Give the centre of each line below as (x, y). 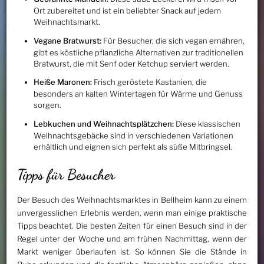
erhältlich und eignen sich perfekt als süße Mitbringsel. (133, 146)
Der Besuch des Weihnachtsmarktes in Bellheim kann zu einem (132, 200)
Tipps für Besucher (66, 175)
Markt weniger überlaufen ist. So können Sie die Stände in (132, 252)
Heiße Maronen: (62, 82)
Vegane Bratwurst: (67, 40)
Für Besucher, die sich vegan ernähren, (173, 40)
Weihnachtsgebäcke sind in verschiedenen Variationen (133, 135)
